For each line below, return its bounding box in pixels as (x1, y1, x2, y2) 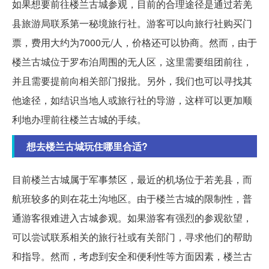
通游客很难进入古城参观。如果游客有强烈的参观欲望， (12, 211, 252, 225)
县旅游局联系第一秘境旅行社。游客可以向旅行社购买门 (12, 16, 252, 31)
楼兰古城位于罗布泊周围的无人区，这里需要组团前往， (12, 55, 252, 69)
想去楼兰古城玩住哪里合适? (26, 139, 148, 154)
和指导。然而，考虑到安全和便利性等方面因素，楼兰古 (12, 249, 252, 264)
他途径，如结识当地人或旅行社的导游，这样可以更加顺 (12, 93, 252, 107)
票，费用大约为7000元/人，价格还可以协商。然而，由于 (12, 35, 257, 50)
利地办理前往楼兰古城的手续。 (12, 112, 147, 127)
